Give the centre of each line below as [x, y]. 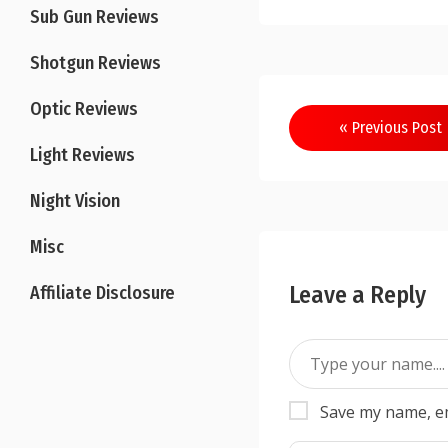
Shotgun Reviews [95, 63]
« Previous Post [391, 127]
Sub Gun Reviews [94, 17]
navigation [358, 161]
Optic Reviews [84, 109]
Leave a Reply [358, 295]
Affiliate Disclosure [102, 293]
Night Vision [75, 201]
